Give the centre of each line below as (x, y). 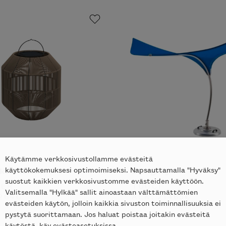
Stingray (151, 171)
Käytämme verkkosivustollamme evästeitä (79, 158)
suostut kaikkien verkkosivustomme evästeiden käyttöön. (104, 180)
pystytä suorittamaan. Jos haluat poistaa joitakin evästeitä (107, 213)
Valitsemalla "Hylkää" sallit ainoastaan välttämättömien (101, 191)
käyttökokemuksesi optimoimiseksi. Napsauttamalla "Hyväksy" (113, 169)
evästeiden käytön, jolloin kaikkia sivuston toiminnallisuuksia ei (113, 202)
